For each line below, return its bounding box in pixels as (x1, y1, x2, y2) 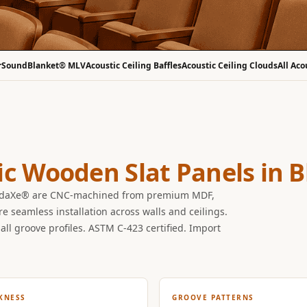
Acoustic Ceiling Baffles (86, 60, 182, 71)
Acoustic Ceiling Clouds (182, 60, 278, 71)
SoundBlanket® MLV (1, 60, 86, 71)
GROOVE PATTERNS (172, 293, 254, 302)
